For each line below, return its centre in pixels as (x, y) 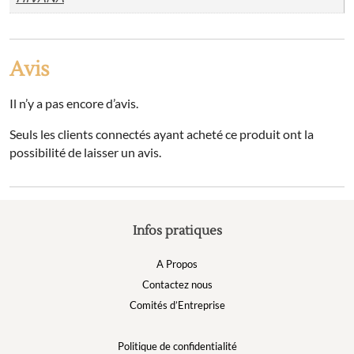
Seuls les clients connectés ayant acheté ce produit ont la (162, 134)
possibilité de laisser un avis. (85, 153)
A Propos (177, 264)
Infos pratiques (177, 231)
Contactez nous (177, 285)
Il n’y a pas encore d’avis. (74, 104)
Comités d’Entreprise (177, 305)
